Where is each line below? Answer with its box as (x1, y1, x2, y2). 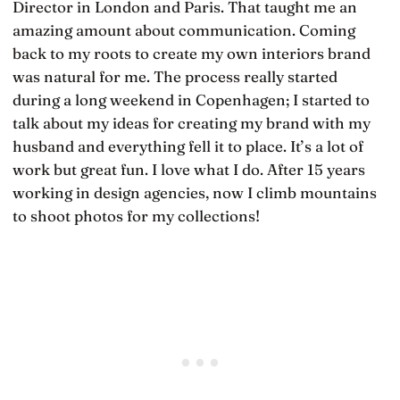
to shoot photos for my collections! (12, 205, 260, 225)
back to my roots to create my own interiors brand (12, 43, 371, 62)
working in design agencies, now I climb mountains (12, 182, 377, 202)
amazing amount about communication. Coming (12, 20, 355, 39)
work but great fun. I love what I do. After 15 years (12, 159, 365, 179)
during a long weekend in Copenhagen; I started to (12, 89, 370, 109)
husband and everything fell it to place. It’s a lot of (12, 136, 363, 155)
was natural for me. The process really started (12, 66, 337, 86)
